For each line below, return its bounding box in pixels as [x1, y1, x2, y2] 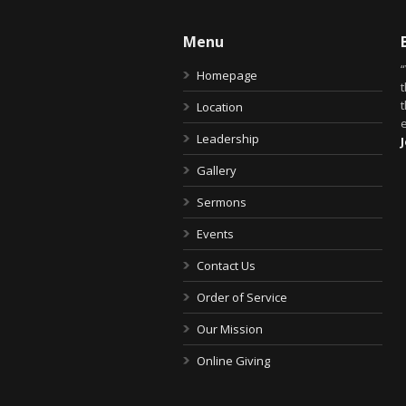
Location [197, 99, 243, 115]
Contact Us [197, 257, 256, 274]
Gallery [197, 162, 237, 179]
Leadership [197, 130, 259, 147]
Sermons [197, 194, 246, 210]
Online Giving [197, 353, 270, 369]
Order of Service [197, 289, 287, 305]
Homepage [197, 67, 257, 83]
